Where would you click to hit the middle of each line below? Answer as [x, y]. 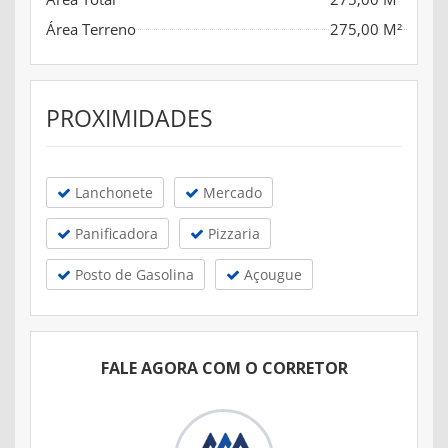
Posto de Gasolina [132, 275]
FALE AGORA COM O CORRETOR [224, 368]
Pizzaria [232, 234]
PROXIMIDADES [129, 118]
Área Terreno [91, 29]
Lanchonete [112, 193]
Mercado [230, 193]
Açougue [271, 275]
